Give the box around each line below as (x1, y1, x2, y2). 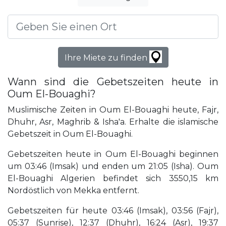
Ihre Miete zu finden (64, 53, 149, 63)
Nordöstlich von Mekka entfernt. (8, 186, 139, 196)
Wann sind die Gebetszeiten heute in (8, 76, 218, 88)
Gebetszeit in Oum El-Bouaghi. (8, 129, 133, 139)
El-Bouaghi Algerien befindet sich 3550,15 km (8, 174, 218, 184)
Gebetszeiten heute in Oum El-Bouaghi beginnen (8, 149, 218, 159)
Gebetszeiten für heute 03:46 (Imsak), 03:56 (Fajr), (8, 206, 218, 216)
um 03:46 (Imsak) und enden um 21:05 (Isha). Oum (8, 161, 218, 172)
